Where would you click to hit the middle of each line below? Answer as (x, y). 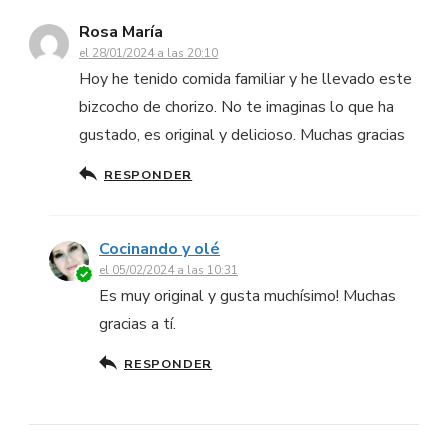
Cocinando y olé (159, 249)
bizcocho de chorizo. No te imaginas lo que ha (236, 107)
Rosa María (121, 32)
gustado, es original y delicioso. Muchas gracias (242, 135)
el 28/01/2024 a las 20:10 (148, 53)
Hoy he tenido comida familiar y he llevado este (245, 79)
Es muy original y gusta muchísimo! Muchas (247, 296)
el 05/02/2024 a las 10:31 (168, 270)
